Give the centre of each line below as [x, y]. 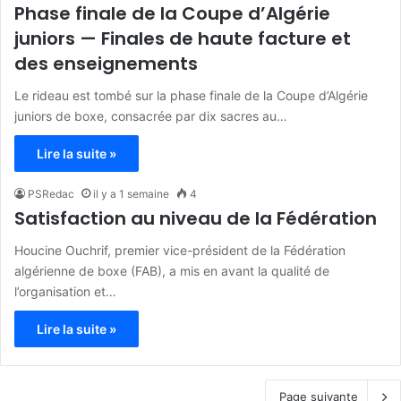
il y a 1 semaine [131, 194]
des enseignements [106, 64]
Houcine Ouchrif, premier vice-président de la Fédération [180, 251]
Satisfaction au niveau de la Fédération [196, 219]
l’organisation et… [65, 292]
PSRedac [51, 194]
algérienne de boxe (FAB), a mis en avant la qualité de [172, 271]
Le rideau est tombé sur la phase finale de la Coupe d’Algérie [191, 96]
